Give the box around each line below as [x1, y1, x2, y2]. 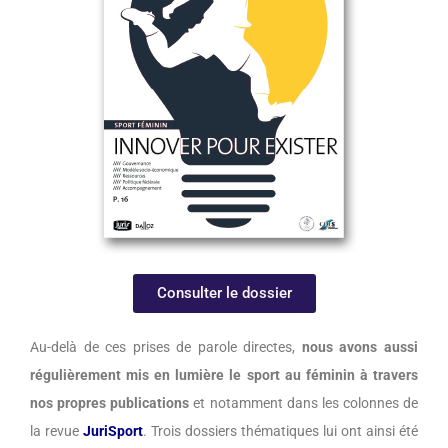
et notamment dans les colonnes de [189, 395, 418, 412]
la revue [30, 423, 83, 440]
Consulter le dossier [156, 284, 292, 303]
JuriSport [83, 423, 143, 440]
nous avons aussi [301, 339, 419, 356]
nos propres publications [30, 395, 190, 412]
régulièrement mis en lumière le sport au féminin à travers [30, 367, 418, 384]
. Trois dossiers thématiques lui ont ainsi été [143, 423, 418, 440]
